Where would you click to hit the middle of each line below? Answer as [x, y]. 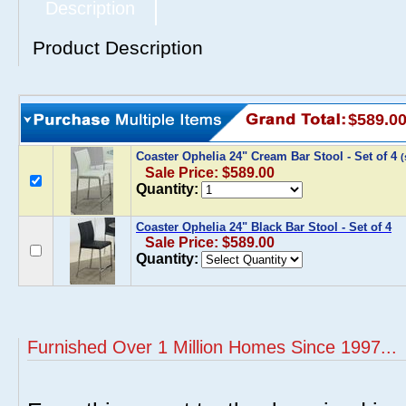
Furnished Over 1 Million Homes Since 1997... [212, 347]
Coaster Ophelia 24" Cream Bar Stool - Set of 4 [268, 156]
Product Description [118, 48]
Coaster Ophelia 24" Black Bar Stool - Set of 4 [264, 227]
